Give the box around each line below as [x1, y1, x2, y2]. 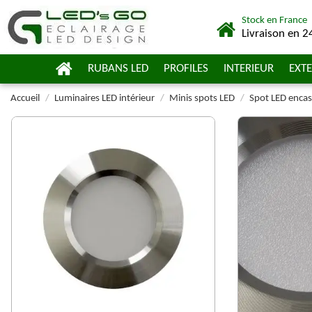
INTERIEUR [224, 63, 274, 75]
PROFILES [164, 63, 208, 75]
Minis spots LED [169, 93, 235, 104]
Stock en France [241, 15, 307, 26]
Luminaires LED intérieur [54, 93, 155, 104]
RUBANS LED [88, 63, 148, 75]
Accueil [10, 93, 40, 104]
